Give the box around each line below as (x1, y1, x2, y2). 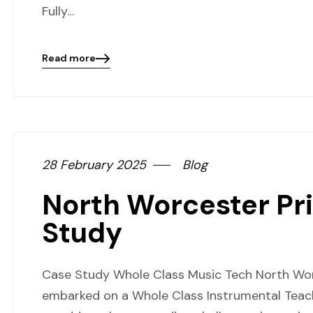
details (41, 71, 76, 83)
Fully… (42, 3, 74, 20)
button (41, 97, 76, 110)
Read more (42, 52, 96, 64)
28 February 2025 (42, 156, 146, 173)
